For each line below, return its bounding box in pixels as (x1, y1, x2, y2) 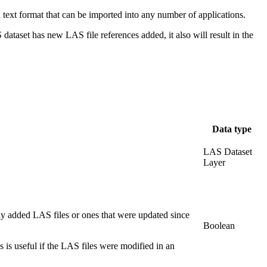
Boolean (203, 220, 235, 231)
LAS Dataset (203, 146, 252, 157)
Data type (212, 123, 252, 134)
